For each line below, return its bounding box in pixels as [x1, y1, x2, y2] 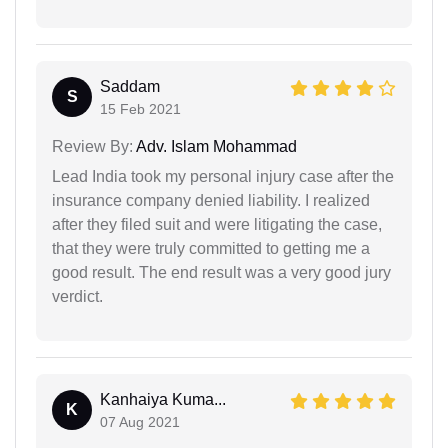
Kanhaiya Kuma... [100, 391, 226, 409]
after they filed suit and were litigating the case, [52, 216, 382, 234]
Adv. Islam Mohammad [133, 138, 297, 156]
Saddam [100, 78, 160, 96]
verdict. [52, 288, 103, 306]
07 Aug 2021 [100, 414, 180, 431]
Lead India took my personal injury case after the [52, 168, 394, 186]
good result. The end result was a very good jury [52, 264, 391, 282]
